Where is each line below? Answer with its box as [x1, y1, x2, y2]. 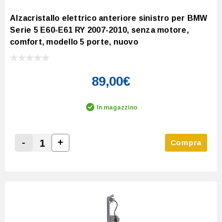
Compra [170, 138, 202, 147]
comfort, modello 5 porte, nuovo [10, 37, 138, 46]
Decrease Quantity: [20, 150, 98, 159]
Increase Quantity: [56, 149, 131, 158]
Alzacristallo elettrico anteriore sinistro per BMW [10, 13, 208, 22]
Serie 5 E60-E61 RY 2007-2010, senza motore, [10, 25, 189, 34]
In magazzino [97, 104, 137, 111]
